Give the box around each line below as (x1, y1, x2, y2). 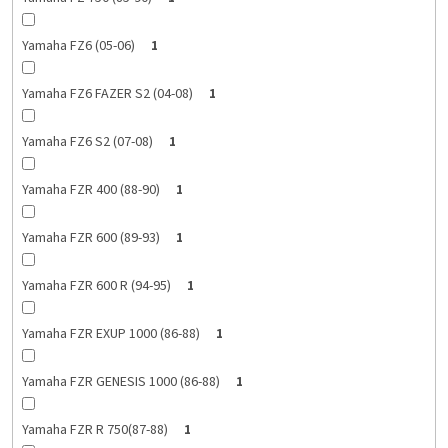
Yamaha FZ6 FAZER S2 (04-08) (21, 84, 193, 105)
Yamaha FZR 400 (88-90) (21, 180, 160, 201)
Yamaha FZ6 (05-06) (21, 36, 135, 57)
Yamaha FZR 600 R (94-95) (21, 276, 171, 297)
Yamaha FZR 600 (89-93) (21, 228, 160, 249)
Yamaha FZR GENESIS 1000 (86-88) (21, 372, 220, 393)
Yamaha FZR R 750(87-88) (21, 420, 168, 441)
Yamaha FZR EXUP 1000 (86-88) (21, 324, 200, 345)
